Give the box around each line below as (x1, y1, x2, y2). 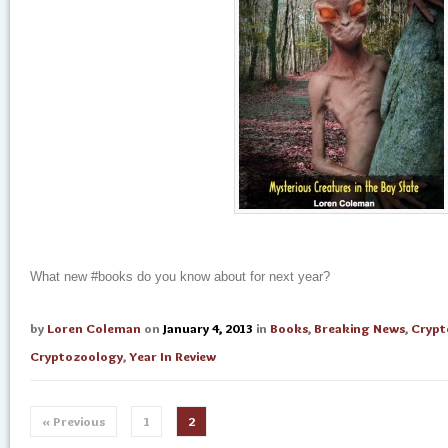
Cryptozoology (30, 348, 123, 364)
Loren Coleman (47, 320, 141, 336)
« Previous (42, 413, 105, 429)
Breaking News (314, 320, 405, 336)
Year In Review (129, 348, 216, 364)
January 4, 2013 (163, 320, 253, 336)
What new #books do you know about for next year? (30, 269, 330, 284)
